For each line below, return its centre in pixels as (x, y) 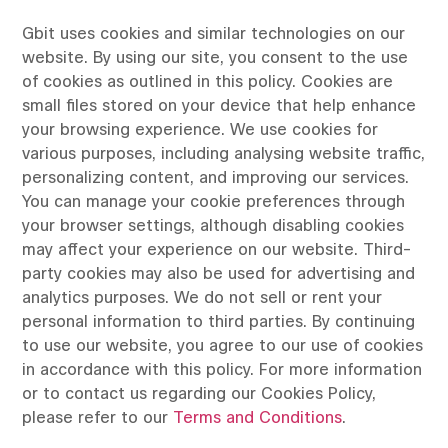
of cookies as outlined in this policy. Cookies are (208, 82)
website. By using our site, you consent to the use (215, 58)
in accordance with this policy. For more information (222, 370)
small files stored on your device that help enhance (219, 106)
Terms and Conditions (258, 418)
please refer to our (98, 418)
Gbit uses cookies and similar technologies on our (214, 34)
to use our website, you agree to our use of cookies (223, 346)
